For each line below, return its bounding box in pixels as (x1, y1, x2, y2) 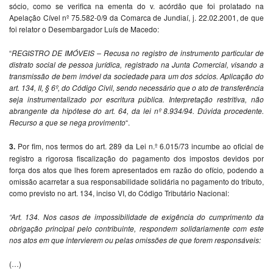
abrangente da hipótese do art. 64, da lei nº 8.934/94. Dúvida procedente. (9, 105, 264, 116)
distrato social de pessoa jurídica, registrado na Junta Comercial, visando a (9, 58, 264, 69)
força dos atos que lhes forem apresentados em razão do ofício (9, 164, 223, 175)
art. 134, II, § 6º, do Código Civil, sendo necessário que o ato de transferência (9, 82, 264, 93)
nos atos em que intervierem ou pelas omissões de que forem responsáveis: (9, 234, 261, 245)
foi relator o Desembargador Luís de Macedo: (9, 23, 159, 34)
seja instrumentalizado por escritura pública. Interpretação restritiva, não (9, 93, 264, 104)
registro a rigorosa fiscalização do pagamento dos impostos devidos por (9, 152, 264, 163)
